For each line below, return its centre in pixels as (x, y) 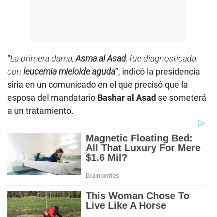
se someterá (181, 98)
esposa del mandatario (52, 98)
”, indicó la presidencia (158, 72)
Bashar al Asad (127, 98)
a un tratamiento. (40, 111)
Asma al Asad (101, 59)
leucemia (40, 72)
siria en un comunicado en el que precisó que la (98, 85)
